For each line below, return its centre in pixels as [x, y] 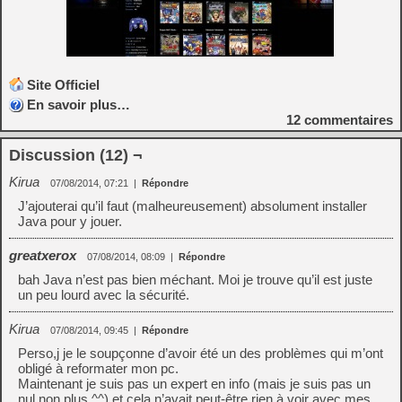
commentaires [347, 120]
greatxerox [43, 255]
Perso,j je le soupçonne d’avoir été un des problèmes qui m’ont [201, 353]
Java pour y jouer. [70, 221]
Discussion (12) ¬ [76, 155]
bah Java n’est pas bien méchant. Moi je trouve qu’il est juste [195, 280]
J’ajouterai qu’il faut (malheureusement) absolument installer [192, 206]
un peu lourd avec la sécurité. [104, 295]
